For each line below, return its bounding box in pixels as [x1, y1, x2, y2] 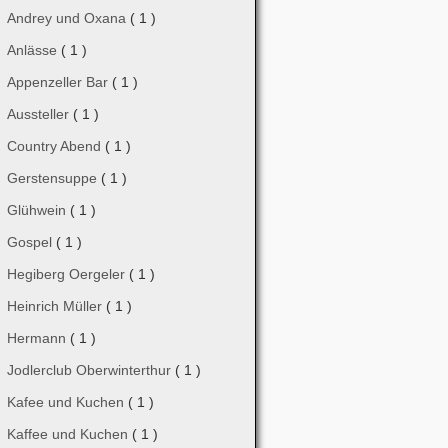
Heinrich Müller [7, 298, 106, 314]
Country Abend [7, 138, 105, 154]
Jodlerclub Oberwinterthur [7, 362, 175, 378]
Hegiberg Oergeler [7, 266, 129, 282]
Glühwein [7, 202, 70, 218]
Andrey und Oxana [7, 10, 130, 26]
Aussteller [7, 106, 73, 122]
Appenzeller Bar [7, 74, 112, 90]
